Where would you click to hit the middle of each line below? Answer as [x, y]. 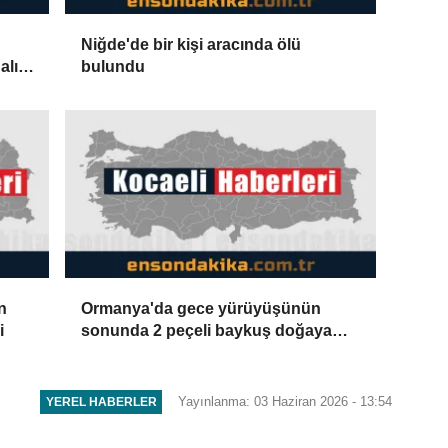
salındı [106, 353]
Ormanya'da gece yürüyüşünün [201, 309]
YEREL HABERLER [101, 402]
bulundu [113, 66]
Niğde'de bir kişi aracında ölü [191, 44]
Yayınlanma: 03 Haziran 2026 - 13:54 [285, 401]
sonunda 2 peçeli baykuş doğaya [207, 331]
